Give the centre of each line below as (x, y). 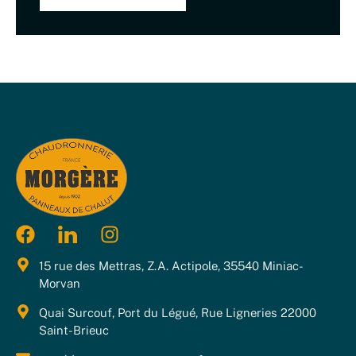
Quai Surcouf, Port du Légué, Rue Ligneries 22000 (177, 313)
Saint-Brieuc (74, 331)
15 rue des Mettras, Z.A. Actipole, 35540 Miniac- (171, 266)
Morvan (59, 284)
